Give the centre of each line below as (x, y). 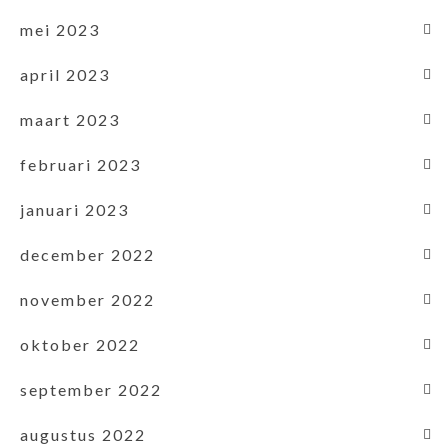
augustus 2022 (83, 434)
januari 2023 (74, 209)
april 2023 (65, 74)
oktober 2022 (80, 344)
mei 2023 (60, 29)
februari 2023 (80, 164)
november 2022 (87, 299)
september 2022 (91, 389)
